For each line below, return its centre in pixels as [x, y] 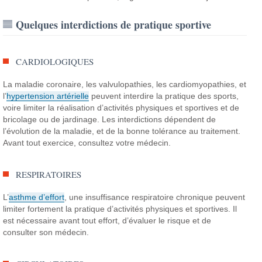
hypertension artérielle [48, 96]
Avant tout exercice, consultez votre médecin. [87, 142]
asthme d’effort [37, 197]
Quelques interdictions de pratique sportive [114, 24]
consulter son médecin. [46, 232]
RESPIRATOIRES [49, 174]
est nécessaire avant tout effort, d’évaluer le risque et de [107, 220]
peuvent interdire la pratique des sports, [164, 96]
